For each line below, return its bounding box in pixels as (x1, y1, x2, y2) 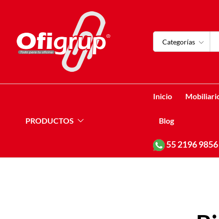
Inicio (153, 91, 173, 101)
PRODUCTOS (25, 115, 74, 125)
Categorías (162, 38, 196, 46)
